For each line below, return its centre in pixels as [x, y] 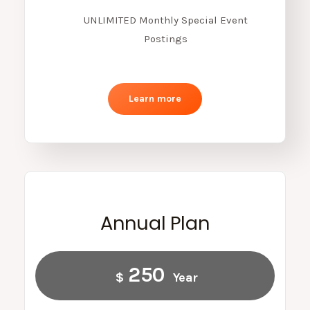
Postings [165, 38]
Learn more [155, 98]
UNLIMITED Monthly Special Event [165, 20]
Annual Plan [155, 223]
